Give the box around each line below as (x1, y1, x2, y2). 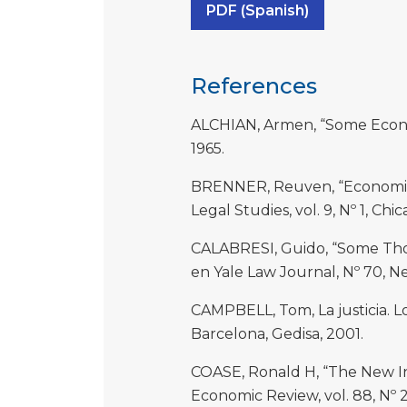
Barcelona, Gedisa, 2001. (191, 325, 363, 343)
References (191, 73, 317, 100)
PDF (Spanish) (206, 2, 309, 20)
